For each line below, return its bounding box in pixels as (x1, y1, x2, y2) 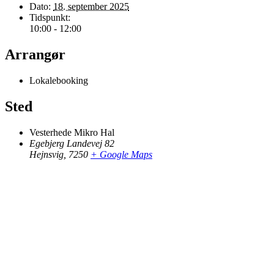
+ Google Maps (91, 149, 152, 160)
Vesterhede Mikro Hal (29, 127, 114, 138)
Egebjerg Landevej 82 (29, 138, 114, 149)
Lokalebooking (29, 75, 88, 86)
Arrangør (5, 46, 65, 62)
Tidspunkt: (29, 12, 70, 23)
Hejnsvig (29, 149, 64, 160)
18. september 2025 (53, 1, 129, 12)
